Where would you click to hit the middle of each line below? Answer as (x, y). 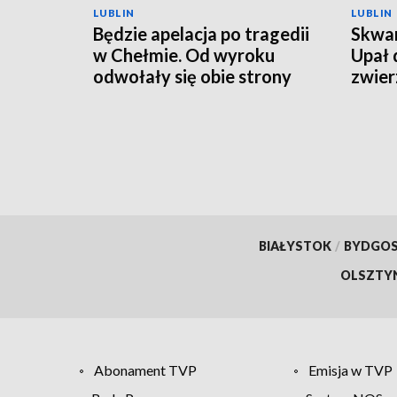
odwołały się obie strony (192, 76)
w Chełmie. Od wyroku (184, 54)
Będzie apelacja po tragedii (201, 33)
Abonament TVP (145, 370)
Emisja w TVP (350, 370)
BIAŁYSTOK (295, 245)
